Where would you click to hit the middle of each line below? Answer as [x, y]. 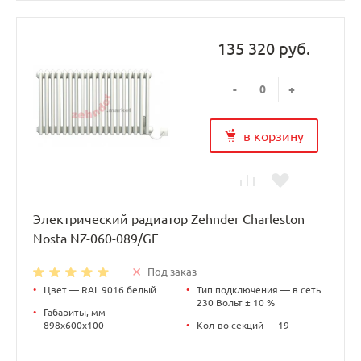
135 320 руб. [263, 49]
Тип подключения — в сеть [259, 289]
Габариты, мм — [81, 312]
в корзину [273, 136]
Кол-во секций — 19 [243, 325]
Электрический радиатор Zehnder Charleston [169, 219]
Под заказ [172, 271]
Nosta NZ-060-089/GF [96, 238]
